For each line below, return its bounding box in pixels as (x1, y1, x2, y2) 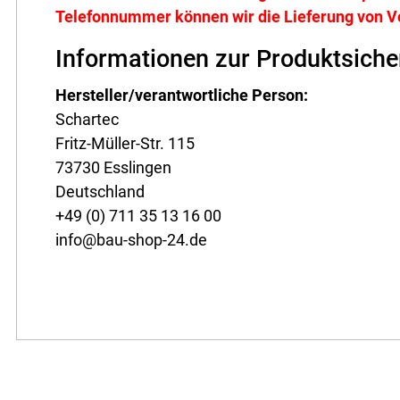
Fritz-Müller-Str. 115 (55, 134, 196, 154)
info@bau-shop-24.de (55, 230, 208, 250)
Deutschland (55, 182, 146, 202)
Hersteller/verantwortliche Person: (55, 86, 309, 105)
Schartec (55, 110, 120, 129)
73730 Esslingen (55, 158, 172, 178)
